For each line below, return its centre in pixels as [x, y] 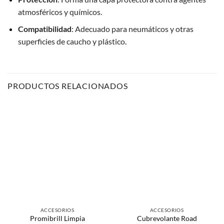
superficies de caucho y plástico [71, 41]
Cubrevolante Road [167, 218]
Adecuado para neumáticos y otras [134, 29]
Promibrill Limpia [57, 218]
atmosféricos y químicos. [60, 11]
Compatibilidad [44, 29]
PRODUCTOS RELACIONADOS [68, 86]
